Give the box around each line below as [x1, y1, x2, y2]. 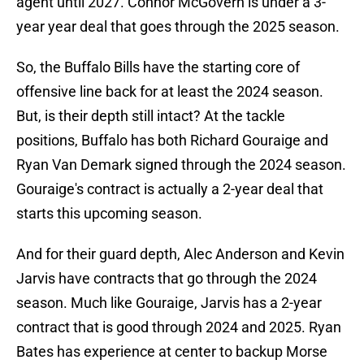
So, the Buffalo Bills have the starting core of [16, 58, 300, 76]
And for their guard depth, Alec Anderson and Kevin [16, 245, 344, 263]
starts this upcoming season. [16, 205, 202, 223]
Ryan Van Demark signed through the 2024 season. [16, 156, 346, 174]
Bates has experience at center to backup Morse [16, 343, 327, 361]
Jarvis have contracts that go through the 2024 [16, 270, 317, 288]
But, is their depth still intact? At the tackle [16, 107, 285, 125]
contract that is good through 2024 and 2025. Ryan [16, 318, 341, 336]
